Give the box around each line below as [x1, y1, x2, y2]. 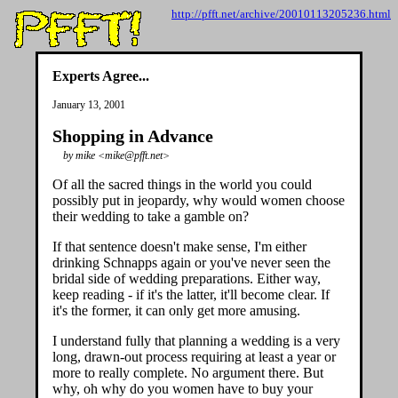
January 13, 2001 [52, 99, 125, 111]
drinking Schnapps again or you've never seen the [52, 255, 330, 270]
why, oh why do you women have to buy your [52, 381, 313, 396]
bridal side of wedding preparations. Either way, [52, 271, 321, 286]
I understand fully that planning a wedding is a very [52, 333, 340, 348]
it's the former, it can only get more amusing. [52, 303, 300, 318]
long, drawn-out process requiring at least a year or [52, 349, 336, 364]
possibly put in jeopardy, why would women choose [52, 193, 345, 208]
